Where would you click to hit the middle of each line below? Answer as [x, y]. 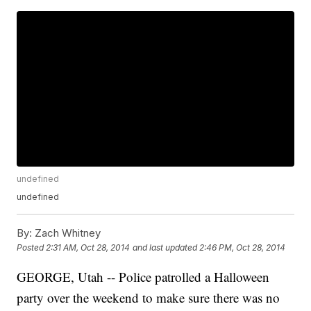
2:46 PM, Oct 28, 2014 [243, 248]
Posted [32, 248]
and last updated [165, 248]
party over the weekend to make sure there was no [149, 298]
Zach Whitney [67, 233]
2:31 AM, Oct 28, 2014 [88, 248]
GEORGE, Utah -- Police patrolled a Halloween [143, 277]
